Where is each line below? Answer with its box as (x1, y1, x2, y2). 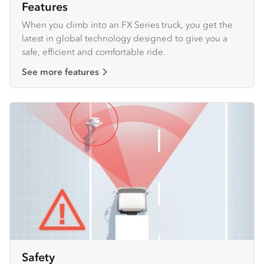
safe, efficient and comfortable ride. (22, 46, 166, 58)
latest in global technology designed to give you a (22, 32, 227, 44)
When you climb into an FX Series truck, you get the (22, 19, 233, 31)
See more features (22, 66, 99, 78)
